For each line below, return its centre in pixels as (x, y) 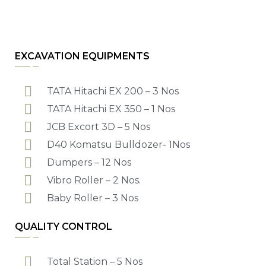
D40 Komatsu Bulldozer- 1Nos (118, 145)
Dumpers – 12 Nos (89, 162)
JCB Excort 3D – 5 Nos (99, 127)
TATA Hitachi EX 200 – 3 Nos (113, 91)
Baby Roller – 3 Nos (93, 198)
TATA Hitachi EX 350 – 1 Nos (111, 109)
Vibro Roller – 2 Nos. (94, 180)
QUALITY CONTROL (64, 227)
